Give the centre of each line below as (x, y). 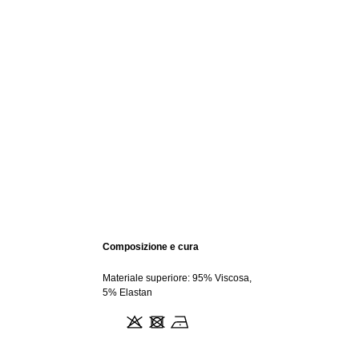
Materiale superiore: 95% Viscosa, (177, 278)
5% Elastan (127, 292)
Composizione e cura (151, 247)
